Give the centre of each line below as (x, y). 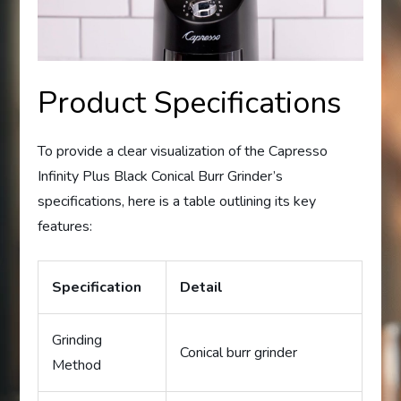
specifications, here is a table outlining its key (177, 201)
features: (65, 226)
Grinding (77, 340)
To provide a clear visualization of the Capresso (183, 151)
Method (77, 365)
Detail (202, 287)
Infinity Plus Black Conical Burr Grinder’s (161, 176)
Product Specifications (190, 102)
